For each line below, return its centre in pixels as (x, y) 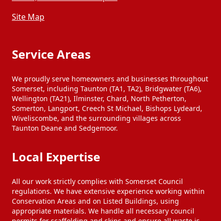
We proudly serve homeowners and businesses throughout (110, 79)
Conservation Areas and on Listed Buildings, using (95, 201)
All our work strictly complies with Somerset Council (97, 181)
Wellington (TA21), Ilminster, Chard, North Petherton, (99, 98)
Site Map (28, 17)
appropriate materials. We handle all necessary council (103, 211)
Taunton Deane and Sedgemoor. (65, 128)
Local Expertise (56, 157)
